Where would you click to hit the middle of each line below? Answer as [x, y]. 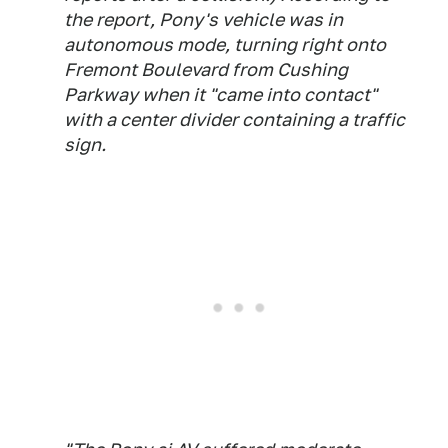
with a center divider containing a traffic [234, 120]
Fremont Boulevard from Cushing [206, 70]
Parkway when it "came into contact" [220, 95]
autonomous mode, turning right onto [225, 45]
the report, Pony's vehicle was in [203, 20]
